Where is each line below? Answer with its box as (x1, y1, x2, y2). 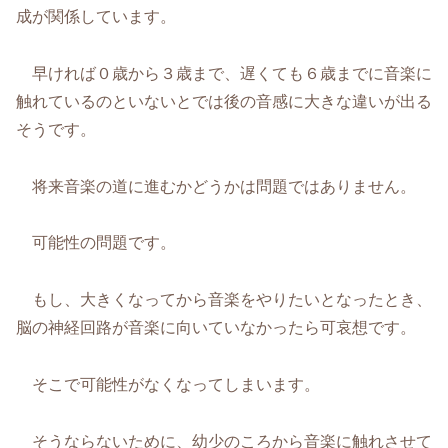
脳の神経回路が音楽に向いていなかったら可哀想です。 (16, 319, 416, 337)
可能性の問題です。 (16, 234, 176, 252)
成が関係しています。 (16, 7, 176, 25)
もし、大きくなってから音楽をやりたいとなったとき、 (16, 291, 432, 309)
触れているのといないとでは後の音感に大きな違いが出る (16, 92, 432, 110)
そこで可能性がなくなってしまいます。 (16, 375, 320, 393)
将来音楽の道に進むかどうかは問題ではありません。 (16, 177, 416, 195)
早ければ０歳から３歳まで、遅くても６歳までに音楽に (16, 64, 432, 82)
